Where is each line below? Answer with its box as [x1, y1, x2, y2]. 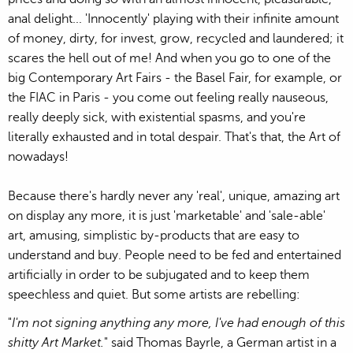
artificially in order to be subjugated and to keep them [8, 267, 310, 282]
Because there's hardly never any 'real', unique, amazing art [8, 188, 340, 203]
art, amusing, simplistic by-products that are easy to [8, 228, 299, 243]
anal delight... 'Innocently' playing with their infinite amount [8, 11, 339, 26]
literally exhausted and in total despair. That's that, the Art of [8, 129, 340, 144]
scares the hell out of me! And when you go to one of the [8, 50, 331, 65]
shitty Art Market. [8, 336, 104, 351]
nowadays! [8, 149, 69, 164]
